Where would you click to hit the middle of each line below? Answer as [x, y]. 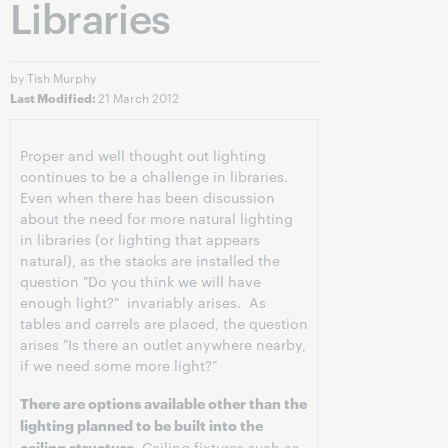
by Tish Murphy [53, 77]
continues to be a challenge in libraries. [154, 176]
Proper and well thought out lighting [143, 155]
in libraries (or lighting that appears [140, 239]
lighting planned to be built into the [141, 424]
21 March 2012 [138, 97]
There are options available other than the [163, 402]
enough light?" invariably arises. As [143, 302]
